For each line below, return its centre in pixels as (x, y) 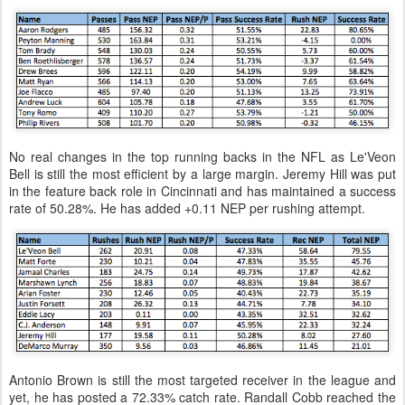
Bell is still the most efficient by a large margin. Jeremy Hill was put (202, 173)
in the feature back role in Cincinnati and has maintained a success (202, 190)
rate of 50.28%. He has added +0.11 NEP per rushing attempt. (187, 207)
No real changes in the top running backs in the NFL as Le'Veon (202, 156)
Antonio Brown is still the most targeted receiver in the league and (202, 379)
